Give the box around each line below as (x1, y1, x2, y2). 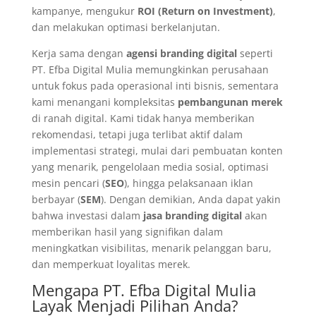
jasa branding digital (142, 209, 242, 222)
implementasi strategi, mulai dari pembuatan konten (31, 144, 283, 157)
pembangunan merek (177, 95, 283, 109)
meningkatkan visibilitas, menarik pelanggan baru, (31, 241, 272, 255)
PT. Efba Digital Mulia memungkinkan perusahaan (31, 63, 269, 76)
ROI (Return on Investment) (137, 4, 273, 18)
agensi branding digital (126, 47, 237, 60)
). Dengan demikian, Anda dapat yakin (100, 193, 281, 206)
